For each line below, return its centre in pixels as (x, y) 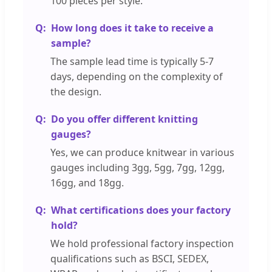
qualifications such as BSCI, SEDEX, (130, 258)
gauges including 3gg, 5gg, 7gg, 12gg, (138, 167)
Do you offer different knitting (124, 119)
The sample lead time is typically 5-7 (132, 61)
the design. (76, 91)
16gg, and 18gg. (87, 182)
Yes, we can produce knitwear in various (142, 152)
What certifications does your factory (141, 210)
